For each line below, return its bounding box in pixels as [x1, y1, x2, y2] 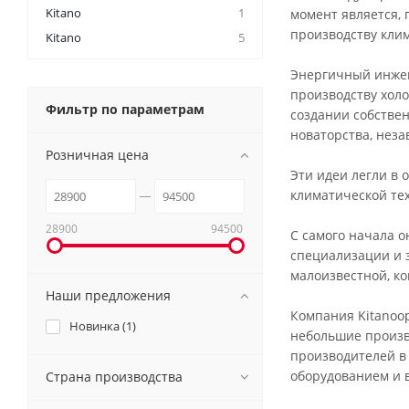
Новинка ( [69, 317, 126, 334]
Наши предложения [46, 286, 171, 304]
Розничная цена [46, 145, 149, 163]
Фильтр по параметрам [46, 100, 204, 118]
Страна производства [46, 367, 183, 385]
